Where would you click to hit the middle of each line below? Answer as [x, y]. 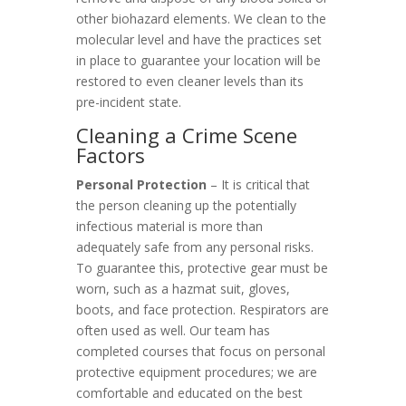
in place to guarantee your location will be [198, 60]
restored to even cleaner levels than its [190, 81]
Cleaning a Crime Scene [187, 135]
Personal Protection [143, 184]
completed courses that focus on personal [201, 351]
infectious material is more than [169, 226]
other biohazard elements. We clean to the [201, 19]
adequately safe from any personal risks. [195, 247]
